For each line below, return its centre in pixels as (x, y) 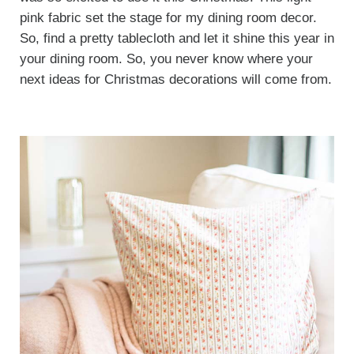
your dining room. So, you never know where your (166, 59)
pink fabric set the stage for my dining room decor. (168, 18)
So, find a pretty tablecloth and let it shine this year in (177, 39)
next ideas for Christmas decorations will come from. (175, 80)
